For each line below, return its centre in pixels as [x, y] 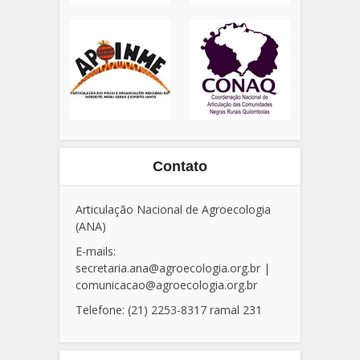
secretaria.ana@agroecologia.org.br [168, 268]
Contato [180, 166]
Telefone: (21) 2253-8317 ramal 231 [169, 309]
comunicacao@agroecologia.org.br [166, 284]
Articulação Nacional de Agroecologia [173, 209]
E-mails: [96, 251]
